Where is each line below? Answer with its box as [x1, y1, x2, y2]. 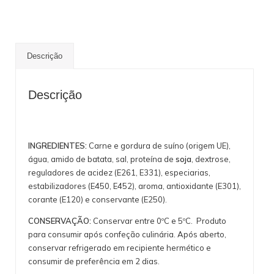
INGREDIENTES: [28, 141, 87, 151]
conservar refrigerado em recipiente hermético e [28, 243, 211, 253]
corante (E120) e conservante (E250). [28, 194, 167, 205]
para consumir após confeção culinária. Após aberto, [28, 229, 226, 240]
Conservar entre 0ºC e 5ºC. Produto [91, 216, 226, 226]
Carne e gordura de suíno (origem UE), [87, 141, 231, 151]
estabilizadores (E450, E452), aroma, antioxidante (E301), [28, 181, 241, 191]
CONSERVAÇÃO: [28, 216, 91, 226]
